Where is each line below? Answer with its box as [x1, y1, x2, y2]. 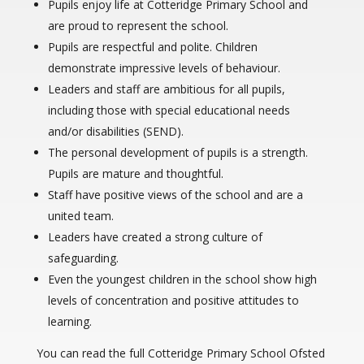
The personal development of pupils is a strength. [47, 145, 308, 160]
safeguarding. [47, 250, 119, 266]
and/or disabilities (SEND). [47, 123, 184, 139]
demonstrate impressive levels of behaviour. [47, 60, 280, 76]
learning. [47, 314, 92, 329]
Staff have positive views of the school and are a [47, 187, 303, 202]
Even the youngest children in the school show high [47, 271, 317, 287]
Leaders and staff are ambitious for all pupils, [47, 81, 285, 97]
